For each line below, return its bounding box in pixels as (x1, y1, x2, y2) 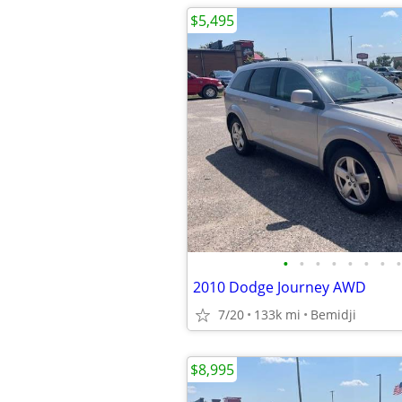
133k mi (254, 306, 301, 323)
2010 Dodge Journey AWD (193, 277, 366, 297)
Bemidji (310, 306, 356, 323)
